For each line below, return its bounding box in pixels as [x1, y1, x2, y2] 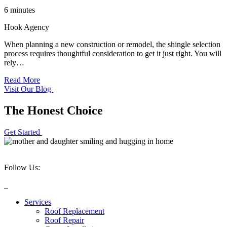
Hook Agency [4, 23, 49, 32]
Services [24, 198, 51, 207]
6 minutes [4, 6, 35, 15]
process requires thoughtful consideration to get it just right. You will [4, 49, 221, 58]
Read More [4, 75, 40, 85]
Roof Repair [45, 216, 84, 225]
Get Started [4, 128, 42, 137]
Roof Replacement [45, 207, 104, 216]
